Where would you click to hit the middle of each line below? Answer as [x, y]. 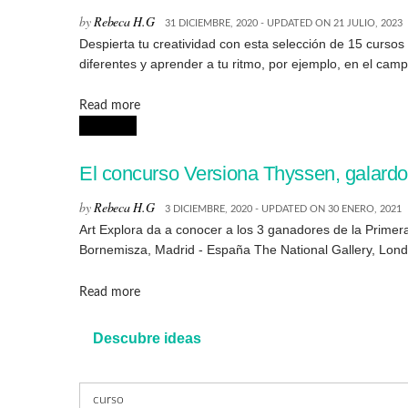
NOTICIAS [108, 126]
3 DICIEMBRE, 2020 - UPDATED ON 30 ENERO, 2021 [284, 209]
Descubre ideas [147, 338]
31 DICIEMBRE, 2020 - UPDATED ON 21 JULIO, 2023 [284, 23]
